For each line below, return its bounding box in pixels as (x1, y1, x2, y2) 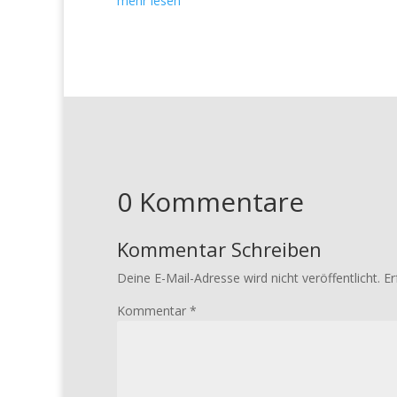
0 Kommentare (117, 183, 304, 220)
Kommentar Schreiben (117, 236, 322, 262)
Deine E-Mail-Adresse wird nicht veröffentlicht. (117, 269, 380, 286)
